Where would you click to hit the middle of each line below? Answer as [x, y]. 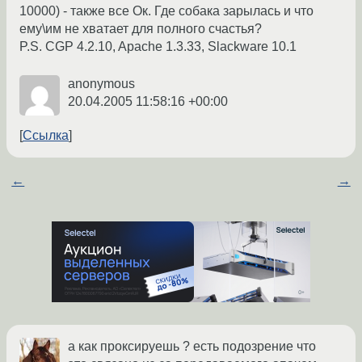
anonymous [101, 84]
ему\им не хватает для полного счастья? [141, 29]
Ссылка [46, 136]
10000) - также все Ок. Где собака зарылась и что [166, 11]
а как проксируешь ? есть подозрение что [192, 347]
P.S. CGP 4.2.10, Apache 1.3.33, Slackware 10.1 [158, 47]
